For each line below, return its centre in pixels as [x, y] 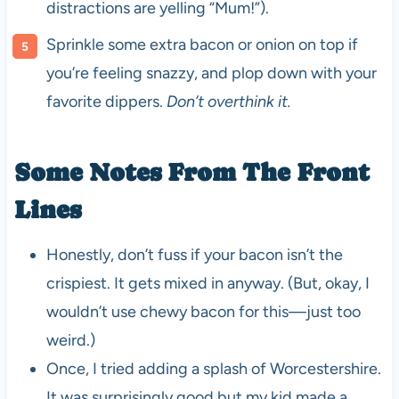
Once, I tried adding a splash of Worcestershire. [213, 368]
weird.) [70, 340]
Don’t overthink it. [228, 101]
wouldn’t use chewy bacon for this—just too [203, 311]
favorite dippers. [106, 101]
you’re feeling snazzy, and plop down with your [211, 73]
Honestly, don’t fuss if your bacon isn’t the [194, 254]
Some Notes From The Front [191, 171]
